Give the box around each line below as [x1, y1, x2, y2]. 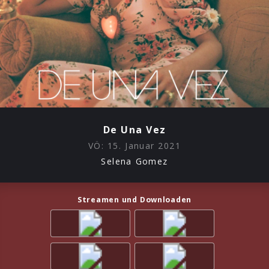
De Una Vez [103, 123, 166, 137]
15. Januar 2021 [107, 140, 181, 152]
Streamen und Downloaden [77, 194, 192, 205]
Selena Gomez [101, 155, 168, 167]
